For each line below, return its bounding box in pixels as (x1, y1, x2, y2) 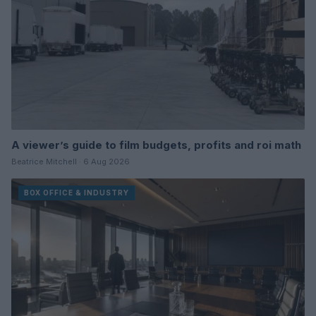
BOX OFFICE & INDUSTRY (24, 188, 129, 197)
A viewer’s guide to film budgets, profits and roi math (11, 138, 301, 152)
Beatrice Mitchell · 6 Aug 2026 (11, 157, 130, 167)
